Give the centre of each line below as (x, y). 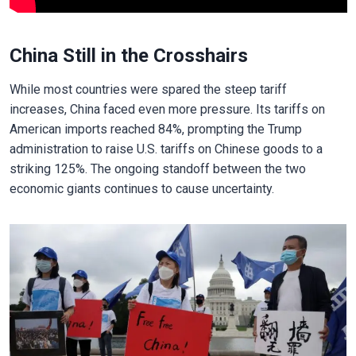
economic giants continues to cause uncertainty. (141, 188)
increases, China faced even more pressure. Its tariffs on (167, 109)
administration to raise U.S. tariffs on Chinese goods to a (166, 149)
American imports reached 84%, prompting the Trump (155, 129)
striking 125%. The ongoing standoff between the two (157, 168)
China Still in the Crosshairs (128, 55)
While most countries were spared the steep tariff (148, 89)
